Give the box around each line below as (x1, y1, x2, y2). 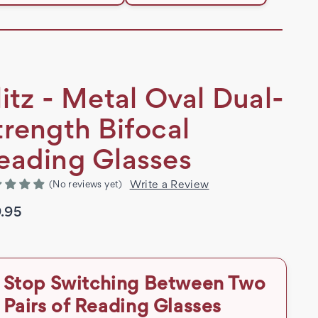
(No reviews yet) (49, 181, 123, 190)
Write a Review (129, 180, 209, 191)
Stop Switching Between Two (3, 276, 266, 294)
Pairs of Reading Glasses (3, 299, 221, 317)
